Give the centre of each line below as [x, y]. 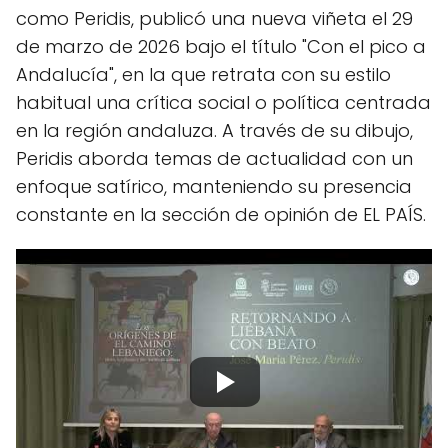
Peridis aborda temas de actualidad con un [214, 158]
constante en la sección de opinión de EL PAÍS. [221, 214]
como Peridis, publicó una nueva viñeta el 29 [214, 18]
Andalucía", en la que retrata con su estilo [203, 74]
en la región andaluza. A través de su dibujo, [214, 130]
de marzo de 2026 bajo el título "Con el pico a [221, 46]
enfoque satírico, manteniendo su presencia [214, 186]
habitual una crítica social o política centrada [223, 102]
